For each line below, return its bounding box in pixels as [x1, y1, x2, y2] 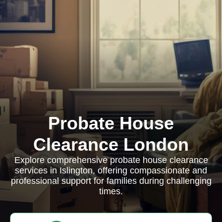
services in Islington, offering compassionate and [15, 166, 207, 175]
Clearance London [33, 134, 189, 155]
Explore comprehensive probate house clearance [14, 155, 208, 165]
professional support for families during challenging [10, 176, 212, 186]
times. [99, 186, 123, 196]
